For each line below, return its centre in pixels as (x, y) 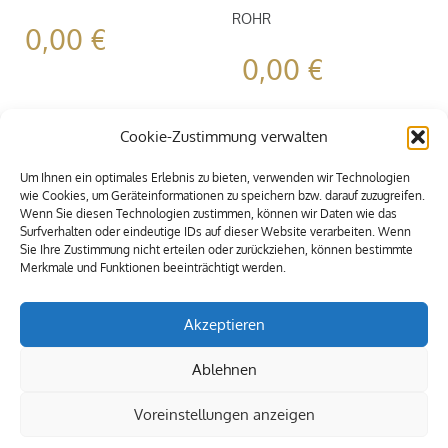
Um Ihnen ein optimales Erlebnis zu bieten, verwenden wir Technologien (215, 177)
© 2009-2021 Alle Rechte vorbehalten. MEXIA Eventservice (175, 429)
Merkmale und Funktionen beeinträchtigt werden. (153, 267)
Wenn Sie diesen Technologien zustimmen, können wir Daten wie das (208, 213)
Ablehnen (224, 369)
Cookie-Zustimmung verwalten (224, 136)
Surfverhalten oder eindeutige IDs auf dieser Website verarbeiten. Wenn (215, 231)
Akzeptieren (224, 324)
